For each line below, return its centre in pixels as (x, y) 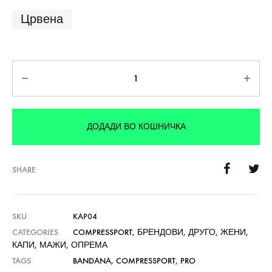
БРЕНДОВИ (160, 232)
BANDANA (92, 261)
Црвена (42, 19)
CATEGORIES (35, 232)
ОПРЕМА (89, 245)
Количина (36, 68)
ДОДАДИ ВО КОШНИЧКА (136, 127)
